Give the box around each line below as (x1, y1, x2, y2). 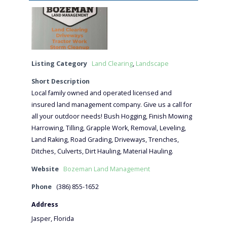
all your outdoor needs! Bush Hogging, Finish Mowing (31, 112, 192, 121)
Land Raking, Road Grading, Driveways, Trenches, (31, 135, 179, 144)
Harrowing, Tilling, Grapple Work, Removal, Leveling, (31, 124, 186, 133)
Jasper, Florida (31, 214, 74, 223)
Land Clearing (91, 59, 133, 68)
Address (31, 200, 58, 209)
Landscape (135, 59, 169, 68)
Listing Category (31, 59, 87, 68)
